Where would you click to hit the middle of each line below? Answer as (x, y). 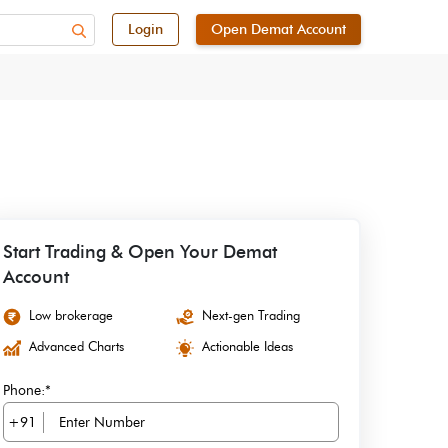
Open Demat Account (278, 29)
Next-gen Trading (250, 315)
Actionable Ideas (247, 346)
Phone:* (26, 390)
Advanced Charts (76, 346)
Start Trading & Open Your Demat (139, 252)
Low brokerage (70, 315)
